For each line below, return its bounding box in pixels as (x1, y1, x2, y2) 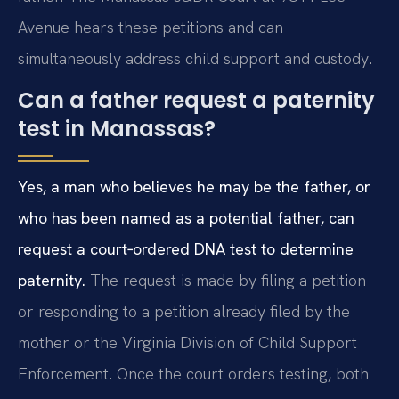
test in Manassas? (18, 114, 216, 144)
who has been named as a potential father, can (18, 208, 354, 229)
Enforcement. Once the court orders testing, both (18, 363, 369, 385)
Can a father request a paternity (18, 85, 375, 116)
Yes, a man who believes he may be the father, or (18, 176, 370, 198)
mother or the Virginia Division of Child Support (18, 332, 357, 354)
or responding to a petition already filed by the (18, 301, 350, 322)
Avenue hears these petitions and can (18, 16, 283, 37)
